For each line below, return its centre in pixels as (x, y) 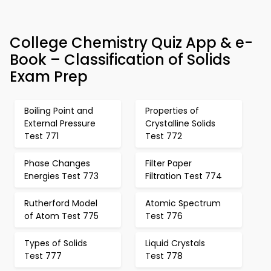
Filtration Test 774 (184, 176)
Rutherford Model (61, 203)
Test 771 (41, 136)
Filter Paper (168, 163)
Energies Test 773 (61, 176)
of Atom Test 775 (61, 216)
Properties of (172, 111)
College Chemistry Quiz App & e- (131, 43)
